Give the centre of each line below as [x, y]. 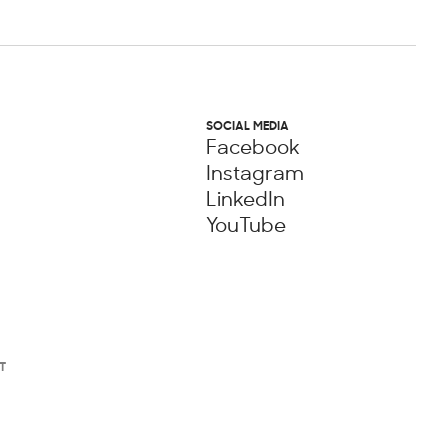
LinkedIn [245, 198]
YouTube [245, 224]
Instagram [254, 172]
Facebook [252, 146]
